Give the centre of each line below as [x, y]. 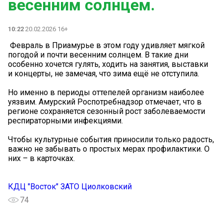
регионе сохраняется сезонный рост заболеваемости [107, 111]
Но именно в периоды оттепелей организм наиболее [106, 93]
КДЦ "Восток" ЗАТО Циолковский [70, 187]
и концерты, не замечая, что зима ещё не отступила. [104, 74]
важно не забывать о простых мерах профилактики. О [109, 149]
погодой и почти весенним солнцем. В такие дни [98, 55]
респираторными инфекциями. [65, 121]
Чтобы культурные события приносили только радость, [111, 140]
